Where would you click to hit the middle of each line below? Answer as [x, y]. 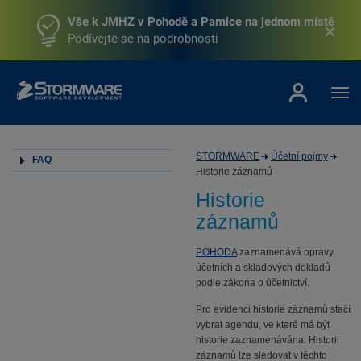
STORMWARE [228, 156]
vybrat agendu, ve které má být [263, 325]
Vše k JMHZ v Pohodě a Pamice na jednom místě [201, 21]
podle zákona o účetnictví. [253, 283]
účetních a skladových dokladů [263, 268]
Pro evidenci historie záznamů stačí [273, 309]
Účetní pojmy [299, 156]
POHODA [216, 252]
